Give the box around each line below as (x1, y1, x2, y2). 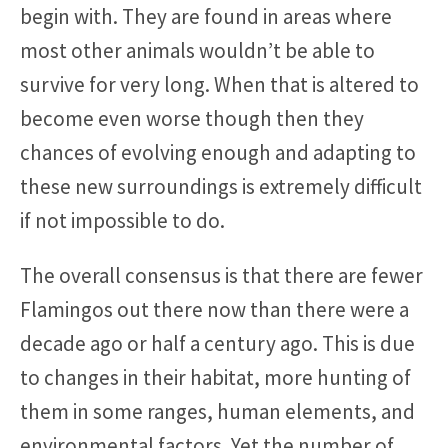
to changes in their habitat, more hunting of (20, 364, 411, 392)
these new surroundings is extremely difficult (20, 173, 422, 201)
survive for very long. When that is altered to (20, 71, 419, 99)
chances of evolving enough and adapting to (20, 139, 416, 167)
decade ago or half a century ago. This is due (20, 330, 415, 358)
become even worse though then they (20, 105, 364, 133)
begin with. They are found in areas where (20, 3, 392, 31)
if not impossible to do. (20, 207, 225, 235)
